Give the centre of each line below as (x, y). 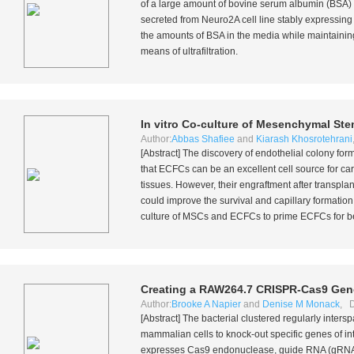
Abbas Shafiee (203, 139)
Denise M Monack (301, 304)
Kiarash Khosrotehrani (304, 139)
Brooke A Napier (206, 304)
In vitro (160, 124)
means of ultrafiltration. (189, 51)
